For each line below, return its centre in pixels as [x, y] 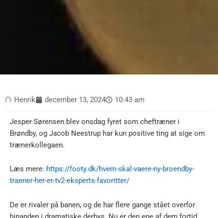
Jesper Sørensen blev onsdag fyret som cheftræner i [95, 121]
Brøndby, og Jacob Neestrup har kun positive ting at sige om [107, 133]
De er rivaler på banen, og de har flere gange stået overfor [102, 205]
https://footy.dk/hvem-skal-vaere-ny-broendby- [120, 169]
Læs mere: [28, 169]
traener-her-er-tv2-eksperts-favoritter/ [70, 181]
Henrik [25, 100]
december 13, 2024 [75, 100]
